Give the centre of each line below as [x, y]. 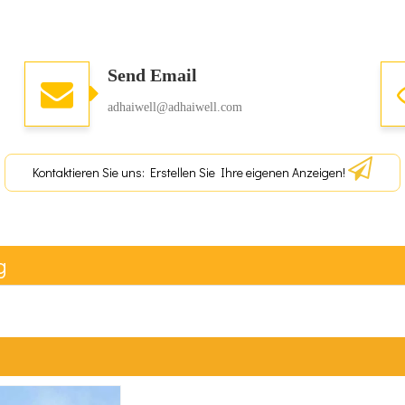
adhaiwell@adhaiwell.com [175, 107]
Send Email [153, 75]
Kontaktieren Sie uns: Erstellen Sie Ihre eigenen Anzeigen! [190, 172]
